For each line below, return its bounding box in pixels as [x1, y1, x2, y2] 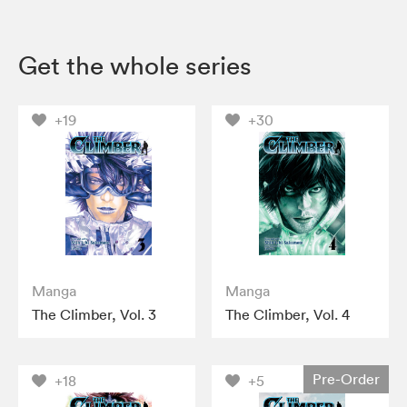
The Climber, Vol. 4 [225, 305, 351, 324]
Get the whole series [18, 49, 252, 81]
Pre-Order [312, 370, 380, 389]
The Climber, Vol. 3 [32, 305, 156, 324]
